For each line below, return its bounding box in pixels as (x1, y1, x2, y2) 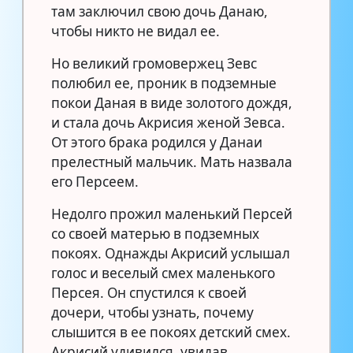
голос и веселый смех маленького (51, 263, 275, 282)
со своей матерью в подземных (51, 224, 259, 243)
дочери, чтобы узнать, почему (51, 303, 254, 321)
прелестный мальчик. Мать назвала (51, 152, 292, 171)
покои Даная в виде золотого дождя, (51, 93, 292, 112)
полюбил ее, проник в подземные (51, 73, 277, 92)
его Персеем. (51, 172, 139, 191)
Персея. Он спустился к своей (51, 283, 247, 302)
